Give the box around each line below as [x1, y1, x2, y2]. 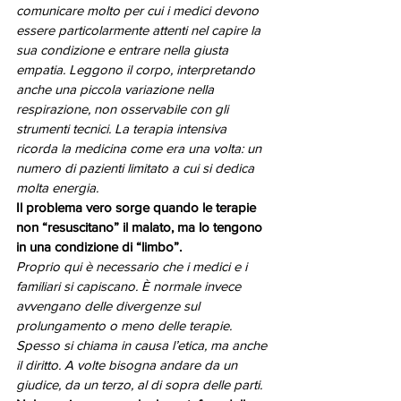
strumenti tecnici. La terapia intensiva [16, 121, 230, 137]
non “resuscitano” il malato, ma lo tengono [16, 219, 266, 235]
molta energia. [16, 180, 98, 196]
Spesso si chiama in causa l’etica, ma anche [16, 337, 270, 354]
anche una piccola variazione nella [16, 81, 218, 98]
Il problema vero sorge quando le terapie [16, 200, 260, 216]
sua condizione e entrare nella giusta [16, 42, 232, 58]
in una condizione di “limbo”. [16, 239, 182, 255]
